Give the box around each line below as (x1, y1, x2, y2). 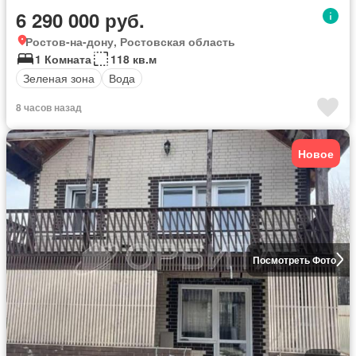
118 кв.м (110, 50, 157, 67)
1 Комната (35, 50, 91, 67)
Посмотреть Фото (252, 252, 336, 267)
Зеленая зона (23, 70, 95, 86)
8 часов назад (16, 99, 82, 114)
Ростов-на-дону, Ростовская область (25, 33, 235, 49)
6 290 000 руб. (16, 6, 145, 33)
